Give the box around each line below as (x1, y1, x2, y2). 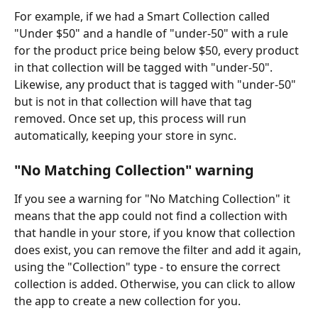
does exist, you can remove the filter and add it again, (14, 242, 304, 258)
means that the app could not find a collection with (14, 208, 290, 224)
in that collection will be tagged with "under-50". (14, 60, 275, 75)
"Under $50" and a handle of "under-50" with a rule (14, 26, 291, 41)
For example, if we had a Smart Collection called (14, 9, 273, 24)
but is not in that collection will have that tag (14, 94, 255, 109)
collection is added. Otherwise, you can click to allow (14, 276, 298, 292)
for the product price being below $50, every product (14, 43, 302, 58)
